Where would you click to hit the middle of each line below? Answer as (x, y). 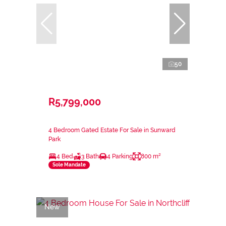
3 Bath (90, 156)
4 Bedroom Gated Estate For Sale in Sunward (112, 130)
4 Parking (120, 156)
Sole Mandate (69, 165)
